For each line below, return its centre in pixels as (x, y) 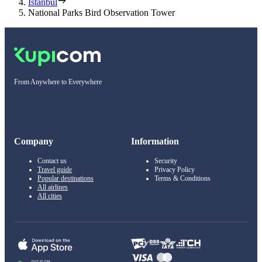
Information (155, 142)
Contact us (52, 161)
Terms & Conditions (182, 179)
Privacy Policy (175, 170)
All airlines (53, 187)
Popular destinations (65, 179)
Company (34, 142)
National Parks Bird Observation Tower (101, 13)
